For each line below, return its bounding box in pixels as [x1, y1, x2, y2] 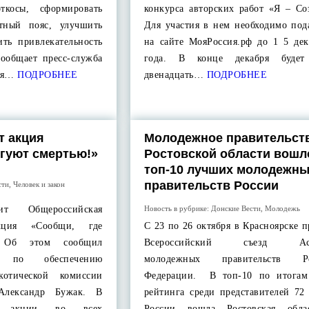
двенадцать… [143, 70, 204, 80]
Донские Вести [210, 204, 261, 212]
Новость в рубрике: [143, 204, 211, 212]
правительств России [143, 179, 279, 192]
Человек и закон [13, 180, 66, 188]
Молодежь [264, 204, 300, 212]
